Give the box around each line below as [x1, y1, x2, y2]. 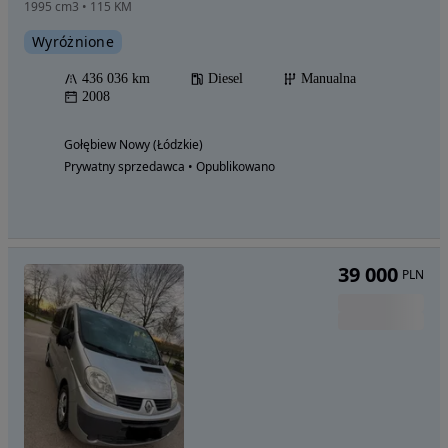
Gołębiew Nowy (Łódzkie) [64, 136, 203, 153]
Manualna [301, 71, 356, 86]
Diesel [208, 71, 243, 86]
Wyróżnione [32, 32, 114, 51]
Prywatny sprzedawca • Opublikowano [64, 158, 275, 175]
